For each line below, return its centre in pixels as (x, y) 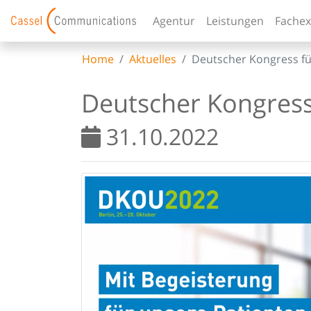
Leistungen (235, 21)
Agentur (174, 21)
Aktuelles (153, 59)
